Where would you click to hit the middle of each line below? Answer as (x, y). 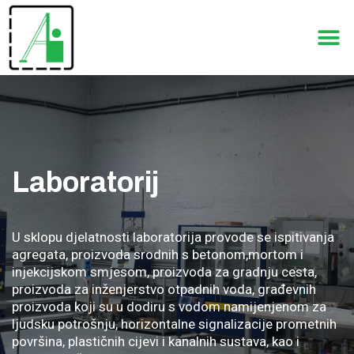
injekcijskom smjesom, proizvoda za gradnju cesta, (164, 272)
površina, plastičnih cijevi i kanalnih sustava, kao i (156, 341)
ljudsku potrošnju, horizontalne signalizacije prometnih (174, 324)
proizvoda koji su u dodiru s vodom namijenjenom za (169, 307)
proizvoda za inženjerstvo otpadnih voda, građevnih (164, 289)
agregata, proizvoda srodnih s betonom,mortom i (158, 254)
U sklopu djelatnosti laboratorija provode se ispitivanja (173, 237)
